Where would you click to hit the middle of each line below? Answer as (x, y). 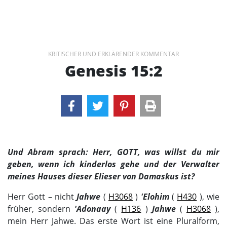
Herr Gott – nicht (42, 197)
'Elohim (155, 197)
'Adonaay (93, 209)
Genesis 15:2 (113, 71)
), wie (208, 197)
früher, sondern (41, 209)
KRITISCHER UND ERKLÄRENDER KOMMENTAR (113, 54)
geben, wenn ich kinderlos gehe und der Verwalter (113, 164)
